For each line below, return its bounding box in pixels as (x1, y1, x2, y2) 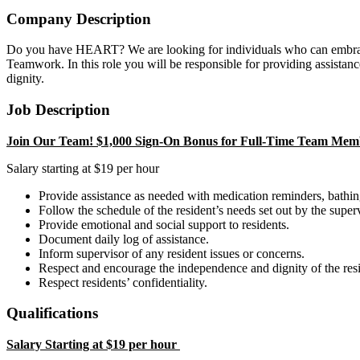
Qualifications (6, 305, 98, 322)
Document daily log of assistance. (39, 231, 209, 246)
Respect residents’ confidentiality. (39, 275, 207, 289)
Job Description (6, 100, 110, 118)
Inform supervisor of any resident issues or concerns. (39, 246, 305, 260)
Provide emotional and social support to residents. (39, 217, 289, 231)
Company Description (6, 10, 151, 27)
